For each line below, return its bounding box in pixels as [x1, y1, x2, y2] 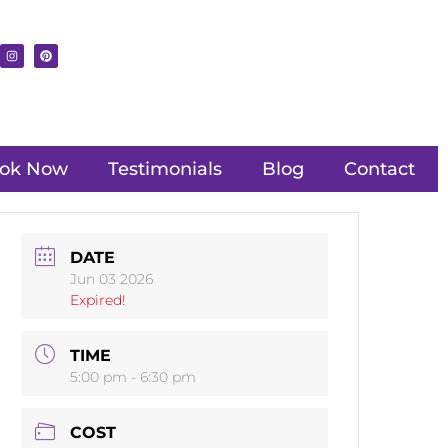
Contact [343, 158, 415, 181]
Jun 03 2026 [70, 270, 154, 289]
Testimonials [107, 158, 222, 181]
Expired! [70, 291, 127, 310]
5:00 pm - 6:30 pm [70, 368, 197, 387]
